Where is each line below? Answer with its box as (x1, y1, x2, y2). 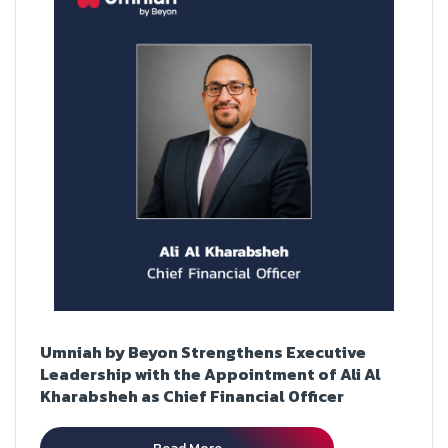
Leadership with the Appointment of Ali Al (40, 362, 381, 387)
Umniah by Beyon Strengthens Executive (40, 340, 366, 365)
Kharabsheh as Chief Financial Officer (40, 384, 344, 409)
